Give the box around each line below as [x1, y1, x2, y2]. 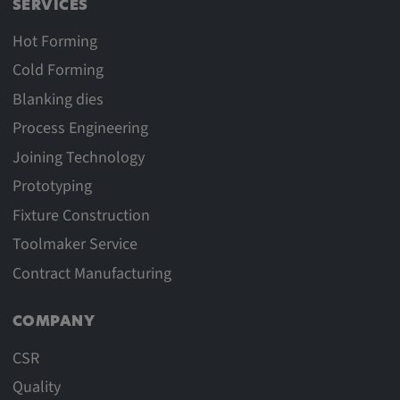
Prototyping [12, 175, 92, 198]
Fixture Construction [12, 204, 150, 227]
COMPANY [12, 315, 96, 330]
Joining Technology [12, 146, 145, 169]
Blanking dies [12, 87, 104, 111]
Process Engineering [12, 117, 148, 140]
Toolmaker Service [12, 233, 137, 256]
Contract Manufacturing [12, 262, 171, 285]
